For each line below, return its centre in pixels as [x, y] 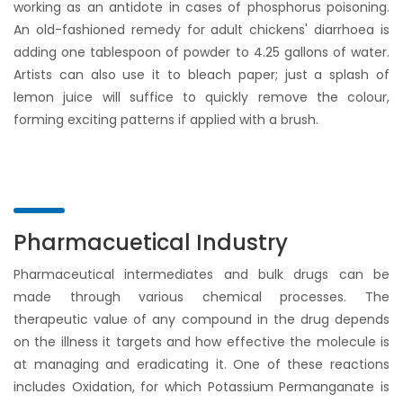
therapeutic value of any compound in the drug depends [201, 319]
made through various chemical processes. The [201, 297]
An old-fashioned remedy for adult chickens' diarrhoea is [201, 30]
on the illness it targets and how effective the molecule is [201, 342]
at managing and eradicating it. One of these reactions [201, 364]
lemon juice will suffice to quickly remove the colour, [201, 97]
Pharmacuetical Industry [151, 242]
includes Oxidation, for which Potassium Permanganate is [201, 387]
